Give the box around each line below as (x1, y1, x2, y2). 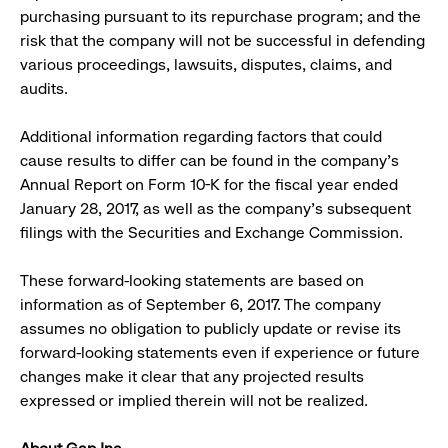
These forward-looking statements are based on (20, 271, 364, 291)
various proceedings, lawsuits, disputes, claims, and (20, 55, 392, 75)
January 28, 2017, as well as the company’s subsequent (20, 199, 411, 219)
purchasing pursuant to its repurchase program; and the (20, 7, 421, 27)
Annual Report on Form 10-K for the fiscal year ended (20, 175, 398, 195)
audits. (20, 79, 68, 99)
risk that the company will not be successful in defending (20, 31, 425, 51)
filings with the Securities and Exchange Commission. (20, 223, 403, 243)
